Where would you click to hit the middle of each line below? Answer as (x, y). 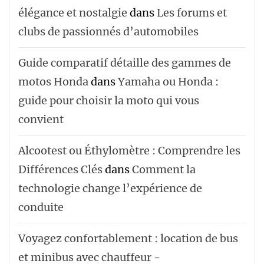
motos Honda (53, 81)
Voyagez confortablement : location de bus (128, 238)
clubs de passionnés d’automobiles (108, 31)
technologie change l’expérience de (110, 188)
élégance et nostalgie (73, 12)
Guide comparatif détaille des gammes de (125, 62)
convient (41, 119)
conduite (41, 207)
